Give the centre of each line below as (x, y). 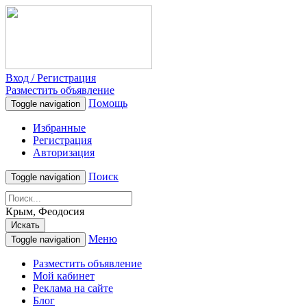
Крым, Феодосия (45, 211)
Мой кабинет (64, 276)
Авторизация (64, 152)
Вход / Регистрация (51, 78)
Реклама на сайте (73, 288)
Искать (25, 225)
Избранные (59, 128)
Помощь (108, 103)
